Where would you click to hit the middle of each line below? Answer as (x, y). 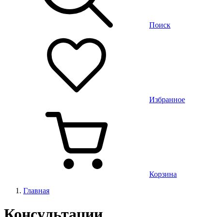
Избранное (167, 100)
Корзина (163, 174)
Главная (36, 191)
